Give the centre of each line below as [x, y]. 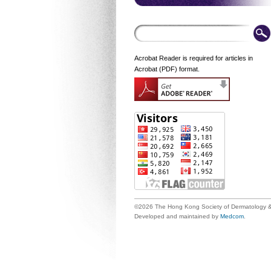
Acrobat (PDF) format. [167, 69]
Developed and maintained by [177, 216]
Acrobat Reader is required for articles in [194, 58]
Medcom [232, 216]
